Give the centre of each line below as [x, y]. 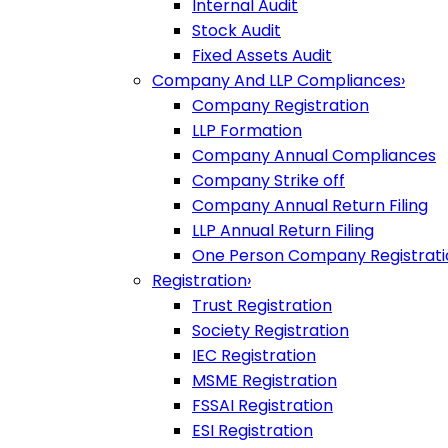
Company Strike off [268, 180]
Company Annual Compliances [314, 155]
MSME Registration [264, 380]
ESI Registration [252, 430]
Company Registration [280, 105]
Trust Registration [262, 305]
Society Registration [270, 330]
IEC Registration [254, 355]
